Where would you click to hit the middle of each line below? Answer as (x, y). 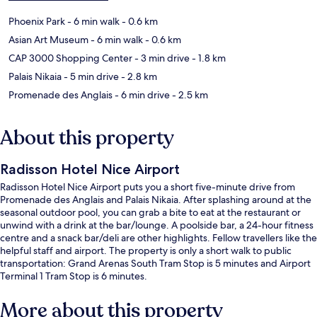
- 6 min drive (141, 94)
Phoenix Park (37, 21)
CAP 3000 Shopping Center (70, 58)
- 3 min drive (161, 58)
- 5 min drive (90, 76)
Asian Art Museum (48, 39)
